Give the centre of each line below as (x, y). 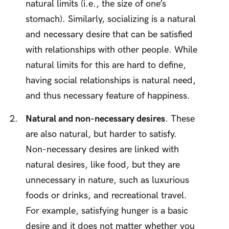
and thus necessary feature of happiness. (108, 96)
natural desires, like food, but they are (103, 165)
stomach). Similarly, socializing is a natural (111, 19)
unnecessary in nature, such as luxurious (107, 180)
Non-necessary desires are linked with (102, 149)
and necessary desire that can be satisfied (109, 34)
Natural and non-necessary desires (95, 119)
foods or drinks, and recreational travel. (106, 195)
